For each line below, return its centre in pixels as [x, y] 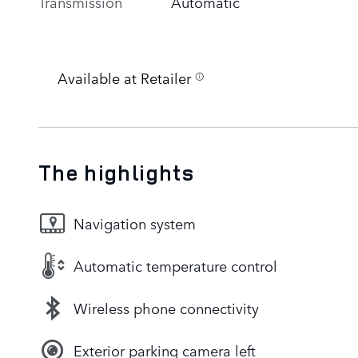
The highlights [116, 172]
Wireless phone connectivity [166, 308]
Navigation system [135, 223]
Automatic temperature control [175, 266]
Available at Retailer [124, 77]
